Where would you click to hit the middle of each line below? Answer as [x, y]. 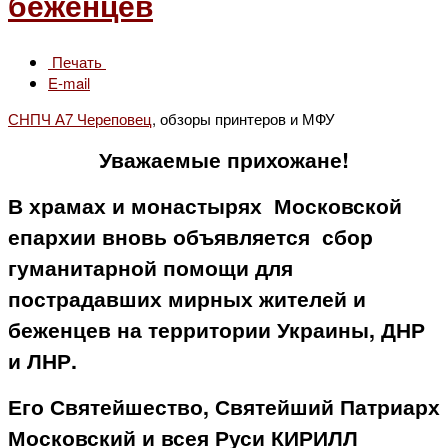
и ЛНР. [42, 360]
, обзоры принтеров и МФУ [243, 118]
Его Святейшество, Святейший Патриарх [224, 406]
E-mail [69, 82]
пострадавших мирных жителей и [187, 298]
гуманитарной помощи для [150, 267]
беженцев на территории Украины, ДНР [216, 329]
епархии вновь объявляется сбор [190, 236]
